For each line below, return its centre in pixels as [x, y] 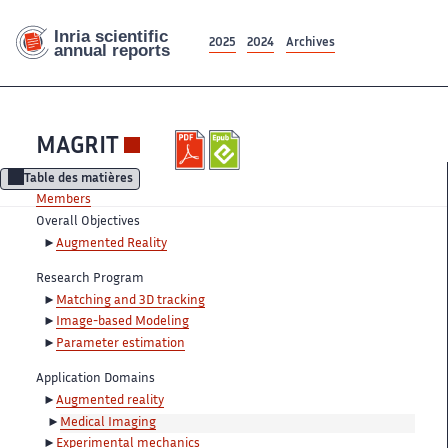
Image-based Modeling [122, 322]
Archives [310, 43]
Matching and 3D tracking [130, 300]
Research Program [90, 278]
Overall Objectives [88, 222]
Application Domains [95, 378]
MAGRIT [77, 148]
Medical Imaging [108, 422]
